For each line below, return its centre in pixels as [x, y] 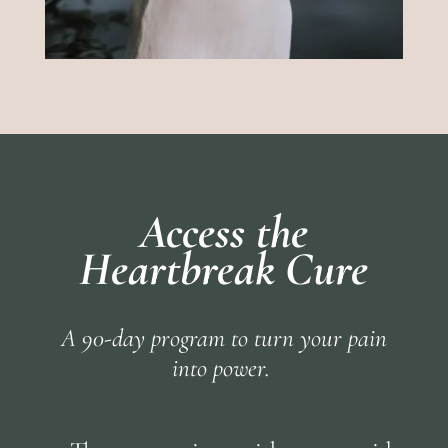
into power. [223, 368]
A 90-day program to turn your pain [223, 338]
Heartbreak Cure [224, 269]
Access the [224, 232]
